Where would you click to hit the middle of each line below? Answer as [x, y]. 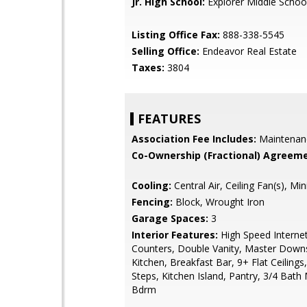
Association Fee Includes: [194, 139]
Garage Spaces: [170, 218]
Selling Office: [165, 51]
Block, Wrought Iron [219, 202]
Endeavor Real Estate [248, 51]
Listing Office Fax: [176, 35]
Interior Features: [175, 235]
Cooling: [151, 185]
